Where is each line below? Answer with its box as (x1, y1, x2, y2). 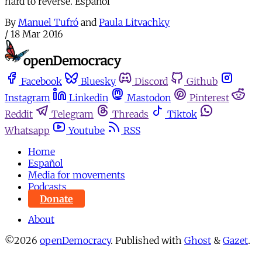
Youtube (68, 125, 105, 137)
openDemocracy (40, 235, 111, 247)
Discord (135, 75, 168, 88)
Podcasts (28, 181, 67, 193)
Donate (40, 192, 73, 205)
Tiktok (167, 108, 197, 120)
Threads (112, 108, 149, 120)
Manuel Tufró (18, 16, 78, 29)
